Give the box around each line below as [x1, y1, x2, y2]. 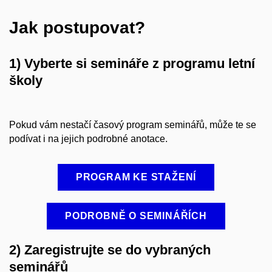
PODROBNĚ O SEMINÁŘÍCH [65, 210, 207, 221]
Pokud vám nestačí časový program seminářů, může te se [9, 119, 256, 130]
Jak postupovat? [9, 18, 145, 38]
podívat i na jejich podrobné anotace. [9, 133, 168, 144]
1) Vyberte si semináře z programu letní [9, 56, 255, 72]
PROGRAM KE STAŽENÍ [75, 171, 197, 182]
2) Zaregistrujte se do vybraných [9, 242, 211, 257]
